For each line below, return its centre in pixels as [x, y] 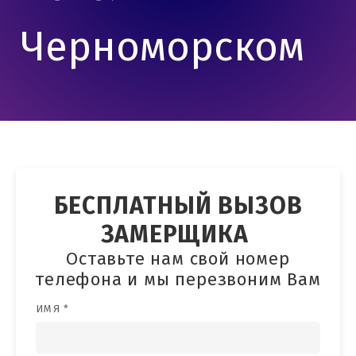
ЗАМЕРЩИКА [178, 235]
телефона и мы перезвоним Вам [178, 280]
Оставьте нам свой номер [178, 259]
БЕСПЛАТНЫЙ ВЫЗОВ [178, 206]
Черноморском [163, 48]
